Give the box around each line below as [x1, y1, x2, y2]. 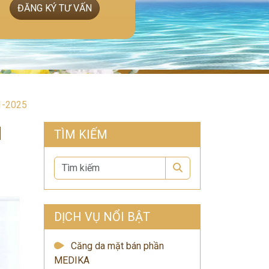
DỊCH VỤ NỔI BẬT [54, 210, 150, 224]
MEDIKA [54, 255, 89, 266]
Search [182, 162, 211, 173]
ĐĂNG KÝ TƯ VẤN [17, 2, 92, 14]
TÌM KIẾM [54, 127, 107, 142]
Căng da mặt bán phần [71, 240, 164, 252]
